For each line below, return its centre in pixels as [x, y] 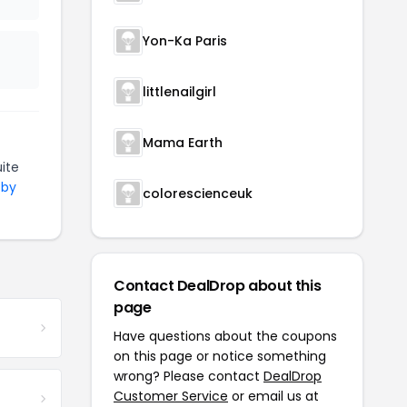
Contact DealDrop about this [218, 286]
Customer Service [171, 396]
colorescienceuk [198, 194]
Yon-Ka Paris [185, 41]
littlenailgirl [179, 92]
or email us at [273, 396]
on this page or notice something [220, 356]
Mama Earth [183, 143]
